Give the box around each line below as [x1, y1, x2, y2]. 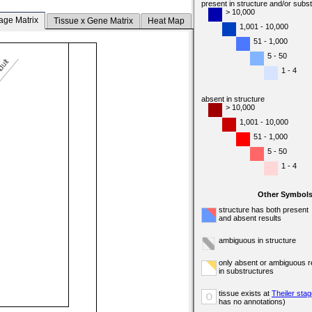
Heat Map [148, 16, 185, 26]
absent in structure [201, 95, 265, 103]
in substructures [219, 267, 274, 275]
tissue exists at [219, 289, 272, 297]
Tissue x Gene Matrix [53, 16, 133, 26]
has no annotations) [219, 297, 286, 306]
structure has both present [219, 205, 309, 214]
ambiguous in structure [219, 236, 296, 244]
